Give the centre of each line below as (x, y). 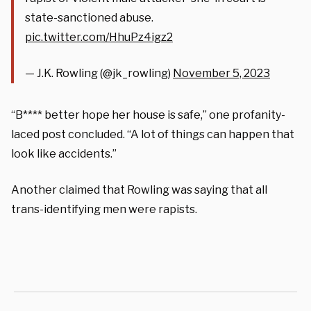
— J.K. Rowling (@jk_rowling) (99, 73)
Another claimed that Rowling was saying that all (139, 190)
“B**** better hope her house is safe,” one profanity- (148, 115)
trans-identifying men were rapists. (104, 209)
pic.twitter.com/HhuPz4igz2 (99, 37)
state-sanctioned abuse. (89, 17)
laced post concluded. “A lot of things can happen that (153, 134)
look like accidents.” (64, 153)
